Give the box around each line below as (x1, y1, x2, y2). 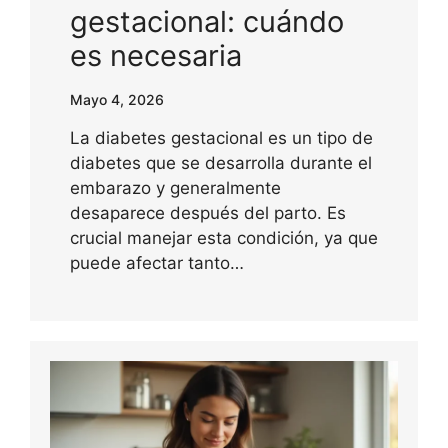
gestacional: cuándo (70, 3, 344, 39)
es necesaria (70, 37, 242, 73)
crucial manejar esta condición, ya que (70, 227, 378, 248)
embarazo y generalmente (70, 177, 281, 198)
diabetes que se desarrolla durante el (70, 152, 372, 173)
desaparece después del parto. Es (70, 202, 346, 223)
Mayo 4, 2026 (70, 90, 164, 108)
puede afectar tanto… (70, 252, 244, 273)
